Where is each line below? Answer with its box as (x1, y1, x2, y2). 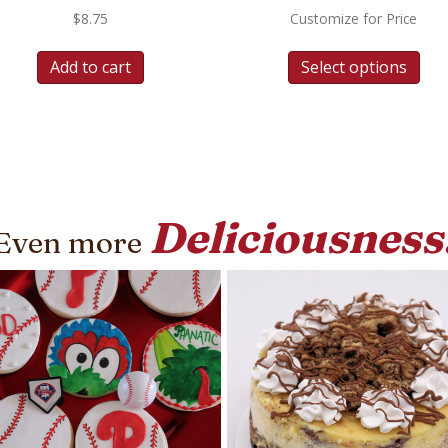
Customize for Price (290, 8, 418, 28)
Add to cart (49, 55, 131, 78)
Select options (300, 55, 407, 78)
